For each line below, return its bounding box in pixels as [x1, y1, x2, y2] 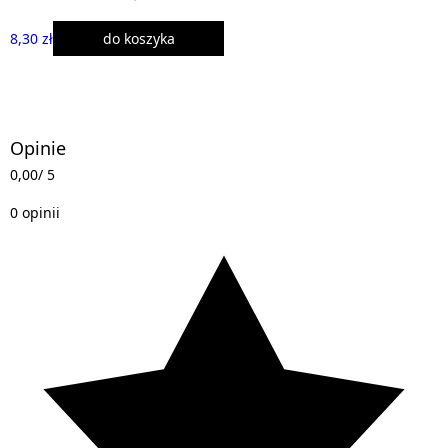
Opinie [10, 135, 66, 160]
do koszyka [102, 28, 175, 48]
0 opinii [10, 202, 60, 222]
